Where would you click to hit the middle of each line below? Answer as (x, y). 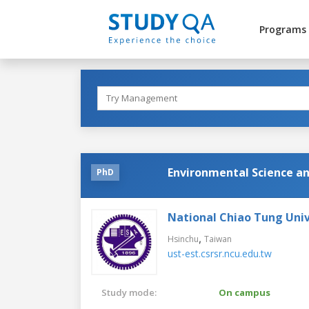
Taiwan (218, 239)
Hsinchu (183, 239)
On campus (245, 292)
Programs (282, 29)
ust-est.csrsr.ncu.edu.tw (220, 253)
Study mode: (129, 292)
